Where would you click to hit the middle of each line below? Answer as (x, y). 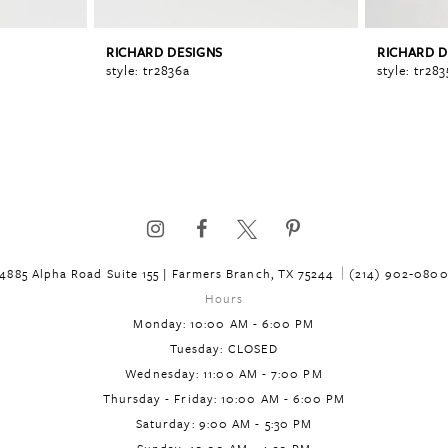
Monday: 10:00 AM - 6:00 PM (224, 323)
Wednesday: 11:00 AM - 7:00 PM (224, 373)
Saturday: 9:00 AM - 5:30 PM (224, 423)
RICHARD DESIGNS (164, 51)
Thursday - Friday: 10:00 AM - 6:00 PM (224, 398)
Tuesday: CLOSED (224, 348)
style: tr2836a (148, 69)
